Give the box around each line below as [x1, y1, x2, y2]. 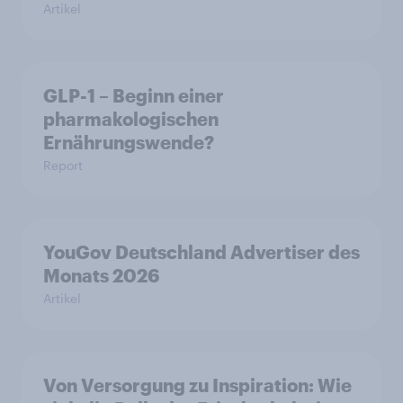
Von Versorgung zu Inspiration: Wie [43, 374, 352, 397]
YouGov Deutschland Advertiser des [43, 241, 360, 264]
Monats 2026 [43, 264, 159, 287]
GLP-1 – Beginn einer [43, 85, 224, 107]
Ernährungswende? [43, 131, 214, 154]
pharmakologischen [43, 108, 219, 130]
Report [43, 157, 83, 174]
